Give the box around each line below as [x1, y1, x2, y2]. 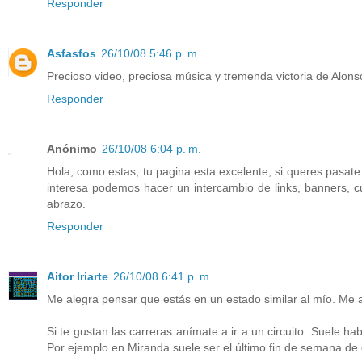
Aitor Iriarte [47, 270, 108, 284]
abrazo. [47, 197, 86, 211]
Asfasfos [47, 47, 96, 61]
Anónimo [47, 142, 97, 156]
